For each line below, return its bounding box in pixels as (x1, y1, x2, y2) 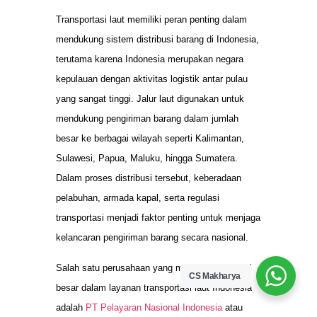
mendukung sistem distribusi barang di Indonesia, (56, 34, 259, 45)
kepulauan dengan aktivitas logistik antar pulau (56, 74, 248, 85)
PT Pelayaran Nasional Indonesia (86, 301, 222, 313)
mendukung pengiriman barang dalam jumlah (56, 113, 238, 125)
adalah (56, 301, 86, 313)
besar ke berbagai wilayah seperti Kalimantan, (56, 133, 244, 144)
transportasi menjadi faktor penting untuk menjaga (56, 212, 260, 224)
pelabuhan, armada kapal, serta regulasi (56, 192, 219, 204)
